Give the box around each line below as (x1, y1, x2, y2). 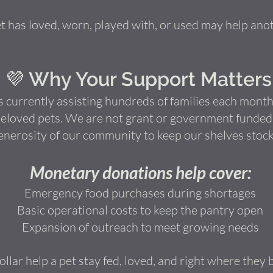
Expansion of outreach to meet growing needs (21, 219, 259, 235)
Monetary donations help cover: (29, 162, 251, 183)
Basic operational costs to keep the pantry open (17, 202, 263, 218)
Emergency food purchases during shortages (24, 185, 256, 200)
